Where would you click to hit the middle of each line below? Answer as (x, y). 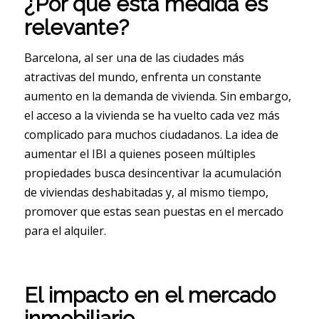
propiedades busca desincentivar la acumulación (152, 173)
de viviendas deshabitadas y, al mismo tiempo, (146, 193)
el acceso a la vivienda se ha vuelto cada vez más (152, 116)
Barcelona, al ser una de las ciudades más (134, 58)
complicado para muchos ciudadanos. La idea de (151, 135)
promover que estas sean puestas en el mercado (153, 212)
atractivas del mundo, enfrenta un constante (142, 77)
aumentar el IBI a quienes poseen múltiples (140, 154)
